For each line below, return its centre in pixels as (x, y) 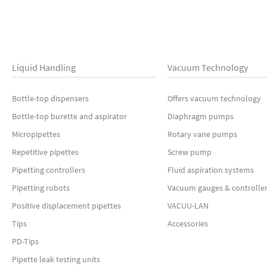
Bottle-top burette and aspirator (69, 116)
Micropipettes (36, 134)
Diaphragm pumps (200, 116)
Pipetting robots (41, 188)
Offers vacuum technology (214, 98)
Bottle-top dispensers (50, 98)
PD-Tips (25, 241)
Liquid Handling (44, 67)
